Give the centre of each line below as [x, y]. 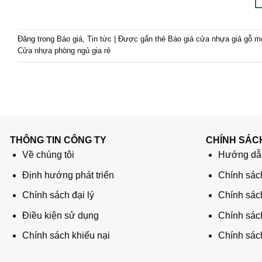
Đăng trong [37, 39]
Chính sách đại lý [58, 195]
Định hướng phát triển [68, 175]
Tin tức [99, 39]
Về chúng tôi [48, 155]
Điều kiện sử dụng [60, 215]
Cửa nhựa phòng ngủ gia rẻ [64, 51]
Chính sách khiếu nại [66, 236]
